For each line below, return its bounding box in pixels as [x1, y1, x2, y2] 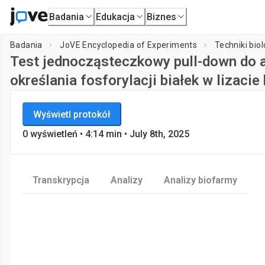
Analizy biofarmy [164, 174, 237, 186]
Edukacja [96, 11, 135, 22]
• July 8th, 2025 [122, 128, 189, 140]
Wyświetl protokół [33, 108, 111, 120]
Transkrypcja [33, 174, 89, 186]
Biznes [147, 11, 177, 22]
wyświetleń [30, 128, 77, 140]
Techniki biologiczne [19, 115, 99, 125]
